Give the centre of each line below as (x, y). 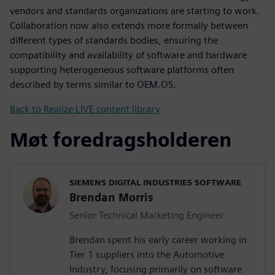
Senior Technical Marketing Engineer (147, 215)
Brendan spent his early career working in (158, 240)
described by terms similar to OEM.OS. (93, 85)
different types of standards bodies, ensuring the (114, 41)
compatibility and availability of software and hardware (128, 55)
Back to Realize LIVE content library (85, 109)
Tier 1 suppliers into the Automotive (147, 255)
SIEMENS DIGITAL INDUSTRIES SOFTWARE (155, 183)
